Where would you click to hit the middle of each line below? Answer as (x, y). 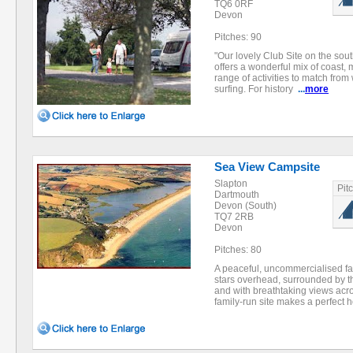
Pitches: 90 (238, 37)
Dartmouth (237, 195)
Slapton (231, 184)
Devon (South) (245, 206)
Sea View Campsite (267, 167)
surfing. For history (256, 89)
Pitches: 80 (238, 250)
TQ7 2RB (234, 217)
